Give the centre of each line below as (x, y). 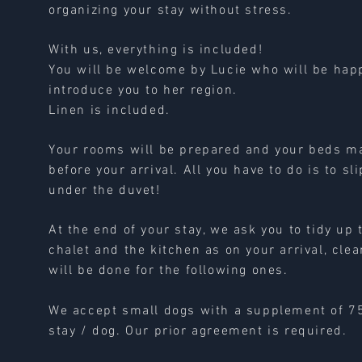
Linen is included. (109, 111)
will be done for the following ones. (168, 271)
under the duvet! (105, 191)
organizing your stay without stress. (170, 11)
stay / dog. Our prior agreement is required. (198, 331)
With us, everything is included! (156, 50)
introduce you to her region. (143, 90)
